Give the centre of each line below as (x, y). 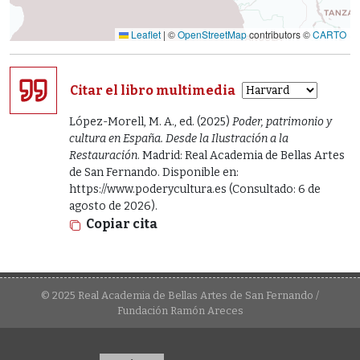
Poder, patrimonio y (282, 121)
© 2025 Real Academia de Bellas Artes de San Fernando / (180, 295)
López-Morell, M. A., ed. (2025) (151, 121)
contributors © (280, 34)
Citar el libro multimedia (153, 90)
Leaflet (145, 34)
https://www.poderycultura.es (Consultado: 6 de (195, 189)
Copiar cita (122, 223)
